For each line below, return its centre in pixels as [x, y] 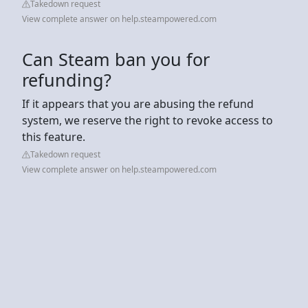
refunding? [67, 79]
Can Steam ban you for [116, 59]
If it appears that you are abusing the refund [138, 103]
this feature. [54, 136]
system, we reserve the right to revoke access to [147, 120]
